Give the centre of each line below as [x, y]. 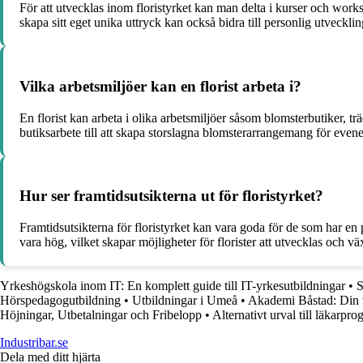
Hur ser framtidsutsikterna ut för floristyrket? [171, 196]
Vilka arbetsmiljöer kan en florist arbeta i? [160, 86]
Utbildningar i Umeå [185, 301]
